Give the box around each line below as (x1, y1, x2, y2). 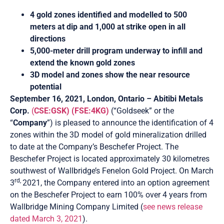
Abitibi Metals (153, 94, 203, 104)
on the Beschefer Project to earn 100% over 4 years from (10, 190, 207, 200)
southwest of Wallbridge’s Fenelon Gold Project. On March (10, 166, 213, 176)
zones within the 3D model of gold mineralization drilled (10, 130, 206, 140)
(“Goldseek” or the (109, 106, 174, 116)
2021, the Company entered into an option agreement (22, 178, 209, 188)
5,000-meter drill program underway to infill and (30, 46, 202, 56)
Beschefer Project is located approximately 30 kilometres (10, 154, 209, 164)
